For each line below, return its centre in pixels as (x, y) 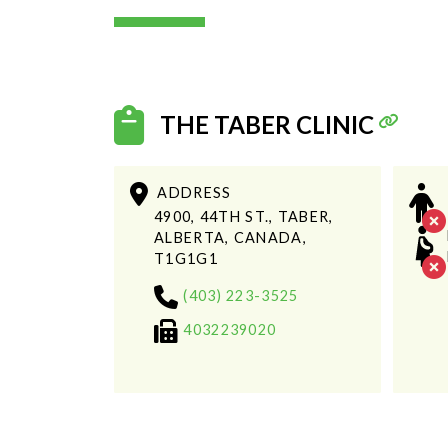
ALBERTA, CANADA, (230, 237)
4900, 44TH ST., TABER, (244, 216)
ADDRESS (194, 192)
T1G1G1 (186, 258)
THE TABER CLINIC (267, 125)
